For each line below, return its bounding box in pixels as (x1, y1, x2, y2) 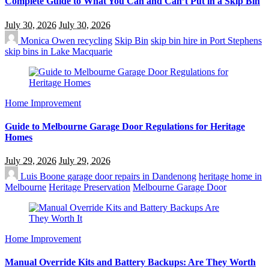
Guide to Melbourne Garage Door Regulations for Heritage (5, 121, 245, 131)
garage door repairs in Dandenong (67, 171, 196, 182)
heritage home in (199, 171, 262, 182)
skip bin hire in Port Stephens (151, 35, 262, 46)
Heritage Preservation (49, 182, 130, 193)
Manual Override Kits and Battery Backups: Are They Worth (5, 257, 256, 268)
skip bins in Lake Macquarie (5, 46, 112, 56)
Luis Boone (18, 171, 67, 182)
